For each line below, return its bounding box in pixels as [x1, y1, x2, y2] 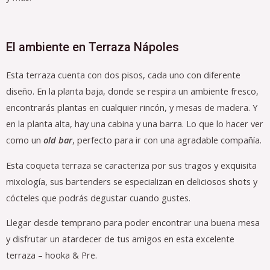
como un [6, 134, 43, 146]
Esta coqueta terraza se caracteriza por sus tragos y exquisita [6, 159, 257, 171]
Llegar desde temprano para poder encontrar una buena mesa [6, 216, 260, 229]
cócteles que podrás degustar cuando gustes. [6, 191, 190, 204]
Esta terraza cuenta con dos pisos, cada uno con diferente [6, 69, 240, 81]
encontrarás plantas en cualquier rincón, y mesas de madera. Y [6, 101, 257, 114]
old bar [43, 134, 72, 146]
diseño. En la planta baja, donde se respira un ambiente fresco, [6, 85, 259, 98]
